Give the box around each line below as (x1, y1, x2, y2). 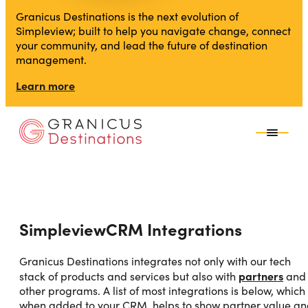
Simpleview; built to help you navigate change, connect (16, 23, 291, 38)
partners (239, 267, 283, 283)
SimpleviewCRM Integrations (19, 217, 242, 241)
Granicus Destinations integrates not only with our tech (19, 253, 291, 268)
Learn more (16, 77, 75, 93)
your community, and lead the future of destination (16, 37, 267, 52)
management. (16, 52, 87, 67)
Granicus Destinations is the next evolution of (16, 8, 239, 23)
